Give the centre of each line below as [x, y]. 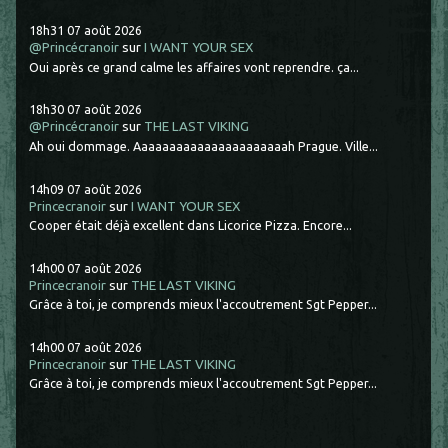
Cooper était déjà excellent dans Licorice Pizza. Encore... [191, 225]
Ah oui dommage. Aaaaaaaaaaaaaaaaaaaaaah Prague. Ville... [204, 145]
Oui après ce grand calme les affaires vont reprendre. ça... [194, 66]
